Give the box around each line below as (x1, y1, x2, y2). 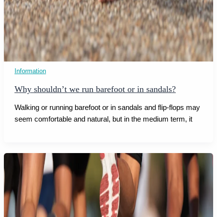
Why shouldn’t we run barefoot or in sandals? (14, 84, 176, 94)
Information (14, 67, 46, 75)
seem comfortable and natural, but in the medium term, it (14, 115, 192, 123)
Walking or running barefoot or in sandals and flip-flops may (14, 103, 200, 111)
